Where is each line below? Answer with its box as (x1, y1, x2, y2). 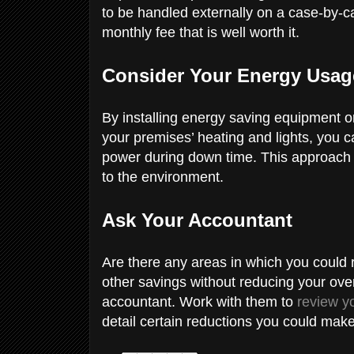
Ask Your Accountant (102, 209, 298, 231)
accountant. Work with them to (102, 293, 297, 310)
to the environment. (102, 168, 228, 185)
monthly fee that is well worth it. (102, 24, 303, 40)
